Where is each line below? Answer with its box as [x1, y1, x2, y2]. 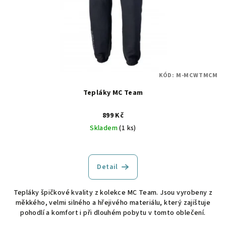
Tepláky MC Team [83, 88, 143, 98]
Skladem [90, 123, 120, 134]
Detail [97, 162, 118, 173]
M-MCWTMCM [176, 71, 218, 80]
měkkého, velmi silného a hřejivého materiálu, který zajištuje [15, 198, 211, 208]
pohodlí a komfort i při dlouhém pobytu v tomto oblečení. [20, 208, 206, 218]
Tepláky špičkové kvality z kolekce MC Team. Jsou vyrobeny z [13, 188, 213, 198]
